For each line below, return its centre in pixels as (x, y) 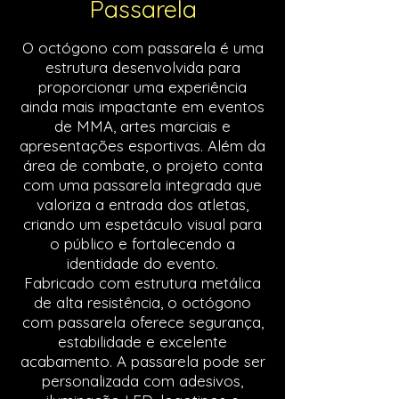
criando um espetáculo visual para (142, 224)
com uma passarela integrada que (142, 185)
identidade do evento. (142, 263)
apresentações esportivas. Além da (142, 146)
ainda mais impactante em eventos (142, 106)
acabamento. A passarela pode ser (142, 361)
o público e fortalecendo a (142, 244)
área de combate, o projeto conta (142, 165)
